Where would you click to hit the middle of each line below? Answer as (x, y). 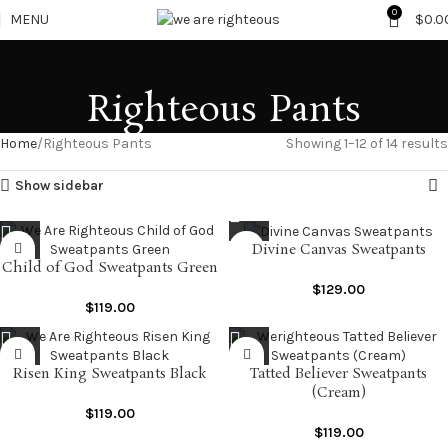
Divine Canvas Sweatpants (338, 250)
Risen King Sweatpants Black (109, 374)
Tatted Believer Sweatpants (338, 374)
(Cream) (338, 393)
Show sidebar (60, 185)
